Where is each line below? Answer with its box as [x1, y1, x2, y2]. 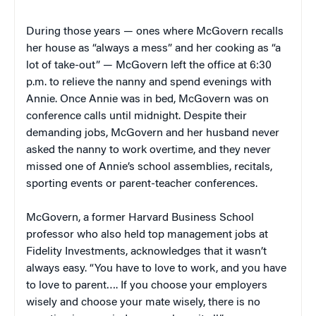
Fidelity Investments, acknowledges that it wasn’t [26, 245, 267, 257]
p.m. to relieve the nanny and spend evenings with [26, 76, 272, 88]
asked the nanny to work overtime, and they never [26, 144, 271, 156]
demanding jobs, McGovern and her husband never [26, 127, 279, 139]
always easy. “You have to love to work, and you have [26, 262, 286, 274]
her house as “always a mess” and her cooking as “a [26, 42, 281, 54]
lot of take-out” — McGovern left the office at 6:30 [26, 59, 272, 71]
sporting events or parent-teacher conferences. [26, 178, 257, 190]
